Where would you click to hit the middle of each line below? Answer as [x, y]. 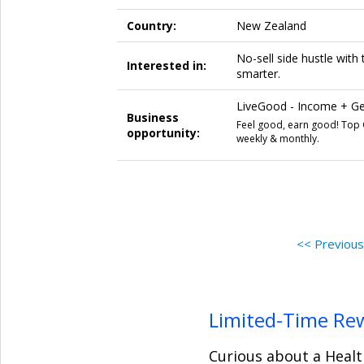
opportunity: [163, 132]
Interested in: [166, 65]
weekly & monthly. [277, 138]
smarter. [258, 73]
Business [152, 117]
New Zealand [271, 25]
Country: [151, 25]
